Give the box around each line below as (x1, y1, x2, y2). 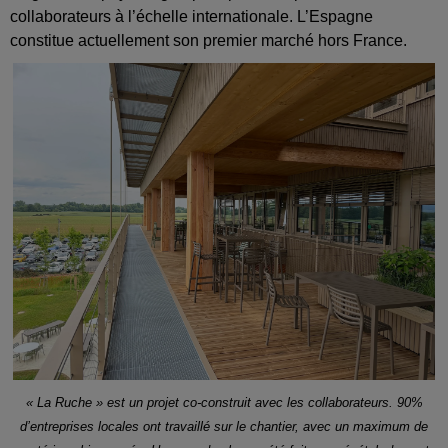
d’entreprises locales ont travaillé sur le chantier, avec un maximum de (20, 418, 428, 434)
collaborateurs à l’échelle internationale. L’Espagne (10, 7, 373, 25)
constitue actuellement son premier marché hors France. (10, 31, 407, 49)
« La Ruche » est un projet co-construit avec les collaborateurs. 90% (25, 394, 423, 410)
